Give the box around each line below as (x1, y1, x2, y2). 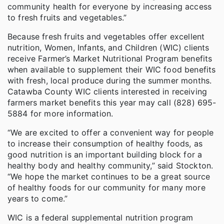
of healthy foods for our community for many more (7, 182, 205, 192)
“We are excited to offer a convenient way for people (7, 127, 214, 137)
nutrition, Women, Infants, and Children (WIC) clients (7, 42, 209, 52)
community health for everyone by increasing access (7, 1, 212, 11)
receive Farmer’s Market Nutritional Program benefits (7, 53, 212, 63)
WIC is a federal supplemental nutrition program (7, 212, 193, 222)
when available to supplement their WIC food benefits (7, 64, 216, 74)
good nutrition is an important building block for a (7, 149, 202, 159)
